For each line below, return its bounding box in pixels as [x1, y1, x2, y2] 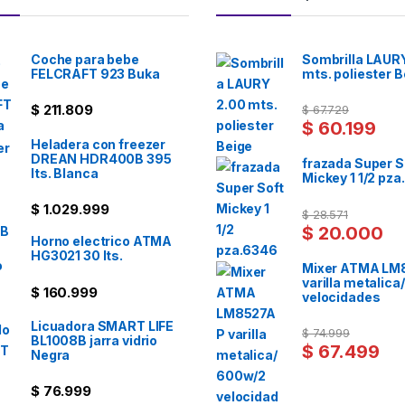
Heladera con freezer [31, 137, 166, 152]
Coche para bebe [31, 52, 139, 68]
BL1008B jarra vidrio [31, 333, 158, 349]
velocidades [302, 288, 381, 305]
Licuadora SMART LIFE [31, 318, 174, 334]
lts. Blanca [31, 165, 99, 181]
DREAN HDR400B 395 [31, 151, 172, 166]
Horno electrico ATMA [31, 233, 173, 250]
